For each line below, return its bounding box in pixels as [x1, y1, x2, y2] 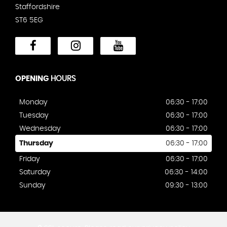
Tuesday [19, 111, 49, 119]
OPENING [15, 74, 49, 83]
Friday [19, 155, 40, 163]
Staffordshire [15, 3, 60, 11]
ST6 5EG [15, 16, 43, 24]
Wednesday [19, 125, 61, 132]
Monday [19, 98, 48, 106]
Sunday [19, 181, 46, 189]
